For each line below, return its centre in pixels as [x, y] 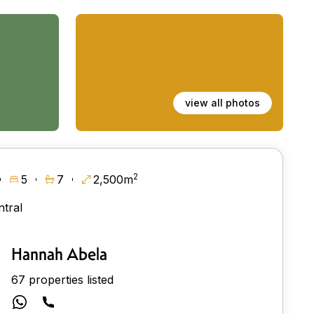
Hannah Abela [59, 254]
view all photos [223, 102]
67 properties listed [62, 279]
